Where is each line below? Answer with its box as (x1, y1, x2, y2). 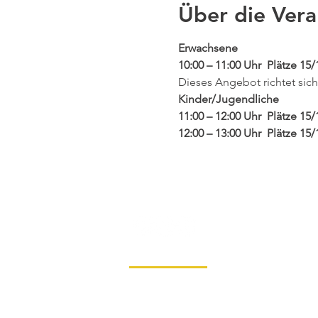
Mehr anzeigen (177, 150, 253, 165)
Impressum (132, 247, 183, 261)
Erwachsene (177, 40, 238, 55)
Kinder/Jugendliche (177, 92, 279, 106)
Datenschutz (207, 247, 264, 261)
